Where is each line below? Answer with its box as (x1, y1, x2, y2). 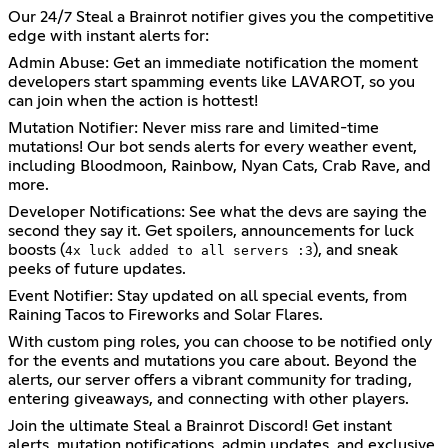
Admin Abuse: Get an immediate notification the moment (8, 54, 418, 71)
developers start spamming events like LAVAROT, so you (8, 73, 415, 90)
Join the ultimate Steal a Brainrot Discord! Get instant (8, 417, 392, 434)
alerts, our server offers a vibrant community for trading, (8, 371, 412, 388)
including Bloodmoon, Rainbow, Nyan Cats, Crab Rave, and (8, 157, 431, 174)
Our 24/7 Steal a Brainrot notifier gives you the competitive (8, 8, 434, 25)
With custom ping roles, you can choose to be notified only (8, 333, 432, 350)
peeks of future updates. (8, 260, 186, 277)
